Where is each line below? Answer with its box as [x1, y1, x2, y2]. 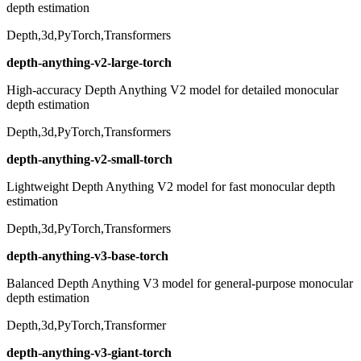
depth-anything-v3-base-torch [6, 249, 168, 263]
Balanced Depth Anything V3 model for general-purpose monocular [6, 276, 353, 291]
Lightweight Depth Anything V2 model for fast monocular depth [6, 180, 335, 194]
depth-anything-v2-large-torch [6, 56, 172, 70]
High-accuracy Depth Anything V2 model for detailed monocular [6, 83, 338, 98]
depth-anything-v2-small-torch [6, 152, 172, 167]
